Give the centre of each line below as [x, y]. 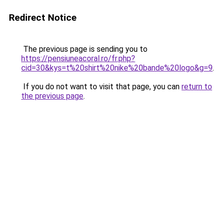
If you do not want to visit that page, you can [101, 87]
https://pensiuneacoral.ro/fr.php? [78, 58]
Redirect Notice [43, 18]
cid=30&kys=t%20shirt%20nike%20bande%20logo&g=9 [117, 68]
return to [197, 87]
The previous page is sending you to [84, 49]
